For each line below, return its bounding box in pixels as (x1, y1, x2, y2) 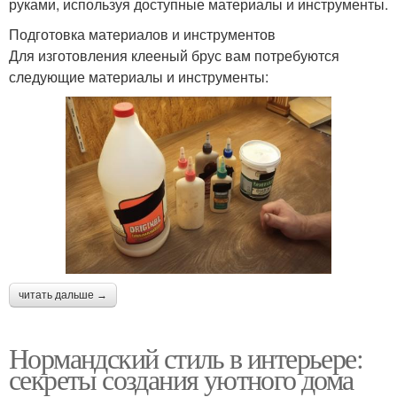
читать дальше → (19, 289, 107, 302)
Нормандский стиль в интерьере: (9, 339, 362, 378)
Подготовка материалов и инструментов (9, 24, 276, 45)
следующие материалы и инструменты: (9, 66, 269, 88)
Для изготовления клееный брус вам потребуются (9, 45, 339, 66)
